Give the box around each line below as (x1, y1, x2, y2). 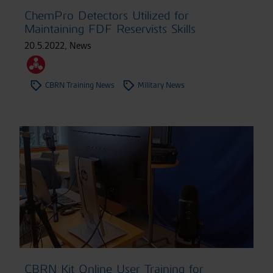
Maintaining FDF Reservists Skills (24, 21, 196, 36)
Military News (138, 79, 185, 90)
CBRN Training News (45, 79, 115, 90)
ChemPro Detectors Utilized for (24, 8, 189, 23)
